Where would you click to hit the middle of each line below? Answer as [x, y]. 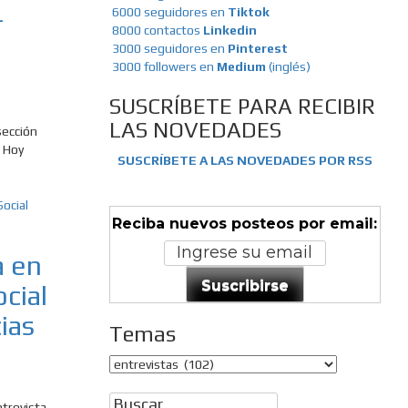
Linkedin [229, 31]
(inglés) [289, 67]
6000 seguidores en [169, 12]
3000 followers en [164, 67]
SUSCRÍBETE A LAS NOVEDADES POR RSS [245, 161]
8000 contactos [157, 31]
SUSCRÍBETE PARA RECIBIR [242, 107]
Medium [242, 67]
